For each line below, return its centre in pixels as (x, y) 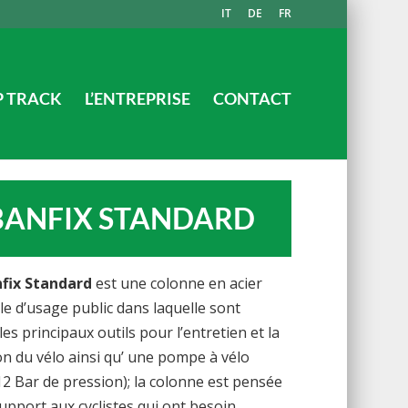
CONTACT (253, 98)
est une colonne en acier (178, 283)
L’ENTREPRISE (138, 98)
